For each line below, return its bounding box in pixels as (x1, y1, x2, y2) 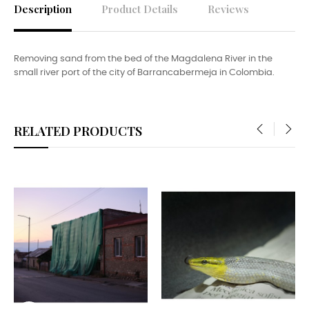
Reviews (208, 1, 249, 17)
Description (14, 1, 72, 17)
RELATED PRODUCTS (14, 122, 142, 140)
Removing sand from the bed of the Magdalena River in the (14, 54, 272, 64)
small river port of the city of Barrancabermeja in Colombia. (14, 68, 275, 78)
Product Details (101, 1, 178, 17)
